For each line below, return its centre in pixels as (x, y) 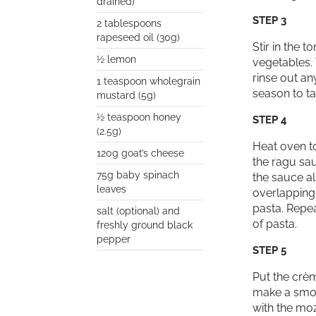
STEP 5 (269, 251)
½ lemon (116, 60)
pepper (114, 239)
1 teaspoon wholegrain (148, 81)
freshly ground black (145, 225)
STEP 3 (269, 21)
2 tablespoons (129, 24)
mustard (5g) (126, 96)
